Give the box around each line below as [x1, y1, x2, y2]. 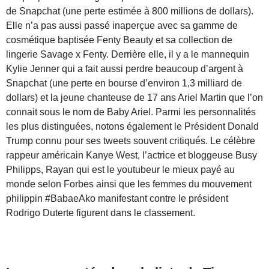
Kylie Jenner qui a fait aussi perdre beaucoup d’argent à [6, 63, 243, 74]
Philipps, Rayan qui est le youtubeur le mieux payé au [6, 164, 235, 175]
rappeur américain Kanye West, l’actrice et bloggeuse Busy [6, 150, 257, 160]
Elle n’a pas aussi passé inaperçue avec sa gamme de [6, 20, 238, 31]
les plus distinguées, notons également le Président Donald [6, 121, 259, 131]
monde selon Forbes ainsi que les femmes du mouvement [6, 178, 252, 189]
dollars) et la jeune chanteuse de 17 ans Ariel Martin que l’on [6, 92, 263, 103]
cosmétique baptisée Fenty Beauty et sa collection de [6, 34, 232, 45]
